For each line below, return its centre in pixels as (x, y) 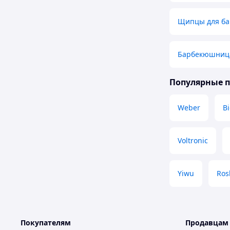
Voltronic (193, 141)
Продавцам (207, 223)
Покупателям (46, 223)
